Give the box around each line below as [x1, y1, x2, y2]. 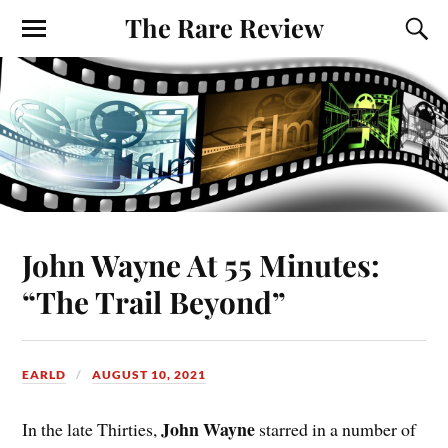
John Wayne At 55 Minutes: [22, 244, 381, 284]
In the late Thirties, [22, 417, 162, 442]
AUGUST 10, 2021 [92, 366, 207, 382]
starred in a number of [255, 417, 417, 442]
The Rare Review [124, 10, 324, 44]
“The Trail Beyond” [22, 281, 287, 321]
